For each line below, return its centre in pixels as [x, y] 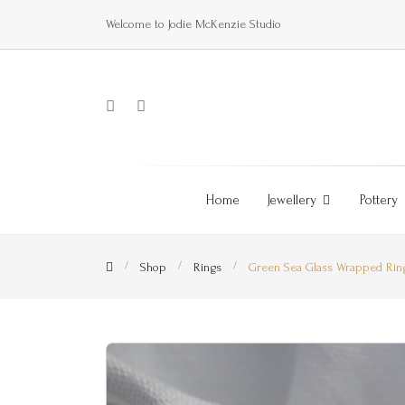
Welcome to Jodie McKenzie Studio [193, 24]
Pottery [378, 200]
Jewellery [293, 200]
